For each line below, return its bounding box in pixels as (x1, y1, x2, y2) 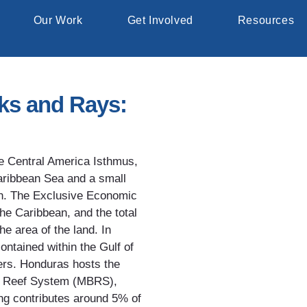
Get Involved (127, 14, 193, 27)
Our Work (33, 14, 83, 27)
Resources (237, 14, 295, 27)
